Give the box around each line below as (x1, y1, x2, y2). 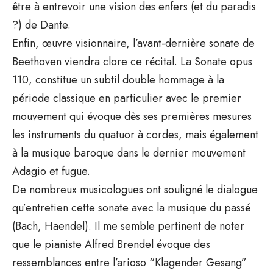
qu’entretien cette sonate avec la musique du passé (12, 199, 250, 216)
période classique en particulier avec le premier (12, 90, 241, 106)
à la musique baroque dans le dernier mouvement (12, 144, 246, 161)
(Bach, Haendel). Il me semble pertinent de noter (12, 218, 244, 234)
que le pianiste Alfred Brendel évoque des (12, 236, 210, 252)
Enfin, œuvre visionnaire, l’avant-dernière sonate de (12, 35, 255, 51)
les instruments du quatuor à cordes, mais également (12, 126, 258, 143)
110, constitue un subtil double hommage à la (12, 71, 224, 88)
